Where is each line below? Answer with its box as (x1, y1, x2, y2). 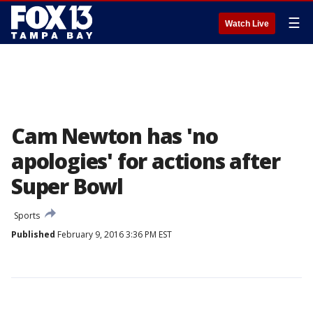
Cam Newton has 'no (11, 122, 218, 150)
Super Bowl (11, 172, 124, 201)
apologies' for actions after (11, 147, 280, 175)
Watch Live (225, 19, 269, 29)
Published (11, 228, 55, 240)
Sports (14, 210, 40, 221)
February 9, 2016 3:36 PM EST (55, 228, 172, 240)
